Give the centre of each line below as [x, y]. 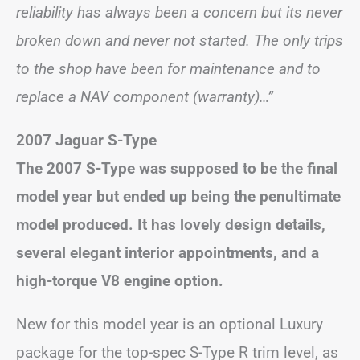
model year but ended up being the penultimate [178, 196]
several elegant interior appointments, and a [168, 253]
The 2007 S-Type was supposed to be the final [177, 168]
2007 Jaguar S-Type [86, 140]
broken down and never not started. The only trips [180, 41]
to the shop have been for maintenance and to [168, 69]
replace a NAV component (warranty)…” [145, 97]
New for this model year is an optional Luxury [170, 324]
